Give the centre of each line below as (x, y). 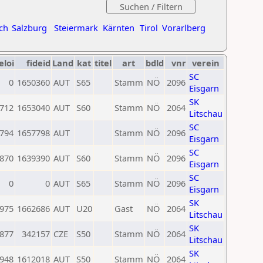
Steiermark (76, 28)
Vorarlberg (184, 28)
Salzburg (29, 28)
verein (205, 63)
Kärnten (119, 28)
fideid (38, 63)
